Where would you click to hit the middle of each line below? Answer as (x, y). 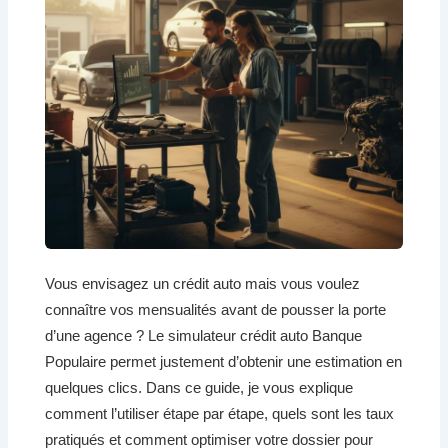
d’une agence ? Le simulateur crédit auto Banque (204, 336)
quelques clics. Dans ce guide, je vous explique (199, 388)
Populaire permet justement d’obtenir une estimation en (224, 362)
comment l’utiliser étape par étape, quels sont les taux (220, 414)
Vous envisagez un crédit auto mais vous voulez (203, 284)
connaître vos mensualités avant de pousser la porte (216, 310)
